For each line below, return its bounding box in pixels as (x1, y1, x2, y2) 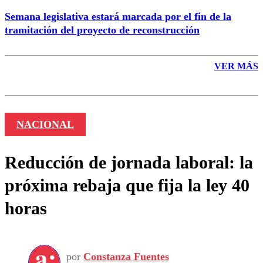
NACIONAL (16, 119, 74, 131)
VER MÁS (214, 60, 258, 71)
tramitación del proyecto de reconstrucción (5, 24, 200, 36)
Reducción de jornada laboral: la (5, 153, 253, 173)
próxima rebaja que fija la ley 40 (5, 176, 249, 195)
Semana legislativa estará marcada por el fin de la (5, 11, 231, 23)
